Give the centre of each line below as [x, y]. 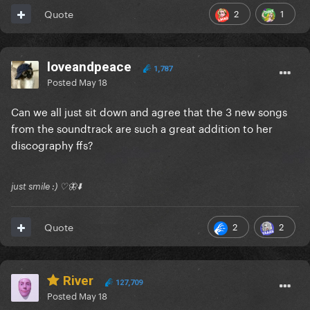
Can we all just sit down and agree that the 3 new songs [149, 111]
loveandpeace [89, 67]
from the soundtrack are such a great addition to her [142, 128]
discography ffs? [52, 144]
